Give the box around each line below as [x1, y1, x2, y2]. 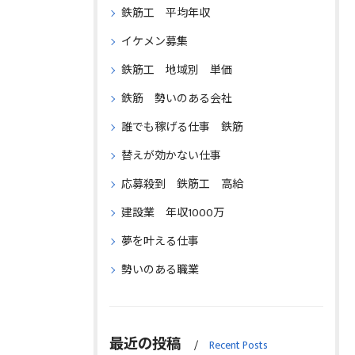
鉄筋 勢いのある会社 [121, 90, 232, 108]
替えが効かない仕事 [121, 147, 221, 165]
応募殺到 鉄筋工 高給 [121, 175, 243, 193]
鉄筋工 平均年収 [121, 4, 210, 22]
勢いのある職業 [121, 261, 199, 279]
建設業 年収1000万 [121, 204, 224, 222]
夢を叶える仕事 [121, 232, 199, 250]
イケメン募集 [121, 32, 188, 51]
